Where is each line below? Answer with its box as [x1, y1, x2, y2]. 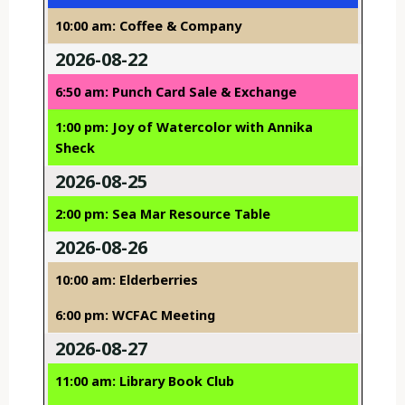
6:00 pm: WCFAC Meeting [54, 306, 215, 325]
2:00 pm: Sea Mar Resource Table [54, 205, 270, 223]
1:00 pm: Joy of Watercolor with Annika [54, 118, 313, 137]
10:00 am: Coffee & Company [54, 17, 241, 35]
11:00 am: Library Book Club [54, 372, 234, 391]
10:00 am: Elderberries [54, 271, 198, 289]
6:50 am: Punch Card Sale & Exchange [54, 83, 297, 101]
